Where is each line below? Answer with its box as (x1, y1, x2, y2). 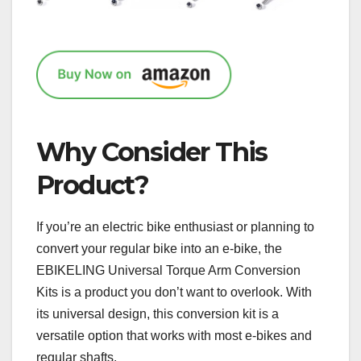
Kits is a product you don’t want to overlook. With (36, 284, 312, 299)
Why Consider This (36, 135, 268, 168)
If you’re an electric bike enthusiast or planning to (36, 219, 314, 234)
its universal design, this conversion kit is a (36, 306, 279, 321)
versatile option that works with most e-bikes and (36, 328, 312, 342)
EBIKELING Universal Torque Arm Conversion (36, 263, 301, 277)
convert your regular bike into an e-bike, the (36, 241, 282, 255)
